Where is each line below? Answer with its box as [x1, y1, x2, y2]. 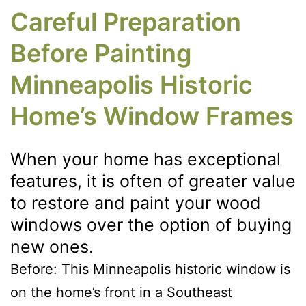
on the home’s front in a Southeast [10, 283, 232, 301]
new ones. [10, 236, 94, 257]
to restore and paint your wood [10, 192, 261, 213]
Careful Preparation [10, 6, 241, 37]
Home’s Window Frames [10, 100, 294, 131]
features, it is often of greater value [10, 170, 296, 191]
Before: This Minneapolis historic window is [10, 260, 290, 277]
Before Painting [10, 38, 192, 68]
